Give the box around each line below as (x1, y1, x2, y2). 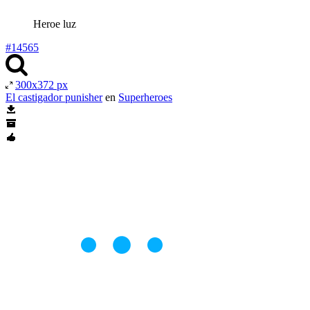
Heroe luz (33, 17, 76, 30)
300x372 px (15, 78, 68, 91)
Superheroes (118, 91, 172, 103)
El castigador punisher (6, 91, 102, 103)
